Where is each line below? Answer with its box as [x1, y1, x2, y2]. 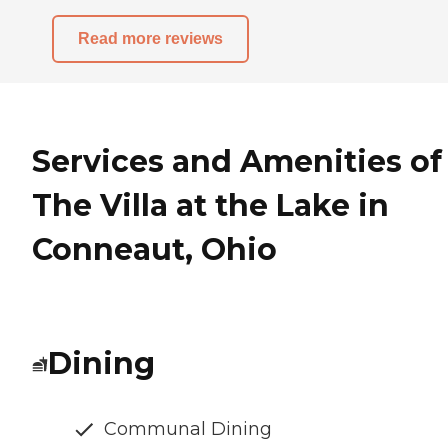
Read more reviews [78, 30, 223, 48]
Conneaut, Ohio [32, 230, 277, 268]
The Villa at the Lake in [32, 186, 389, 224]
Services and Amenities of [32, 142, 442, 180]
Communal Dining [104, 418, 272, 441]
